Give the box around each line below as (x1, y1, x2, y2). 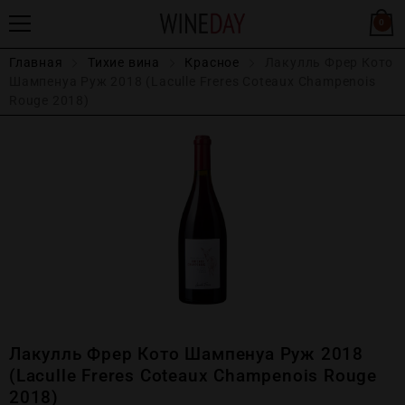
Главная (9, 55, 63, 70)
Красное (184, 55, 240, 70)
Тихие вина (88, 55, 161, 70)
